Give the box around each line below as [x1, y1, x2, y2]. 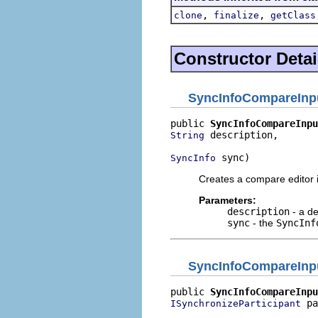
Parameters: [199, 194, 256, 206]
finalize [214, 9, 259, 21]
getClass [270, 9, 316, 21]
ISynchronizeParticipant [170, 297, 301, 309]
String [170, 130, 204, 141]
